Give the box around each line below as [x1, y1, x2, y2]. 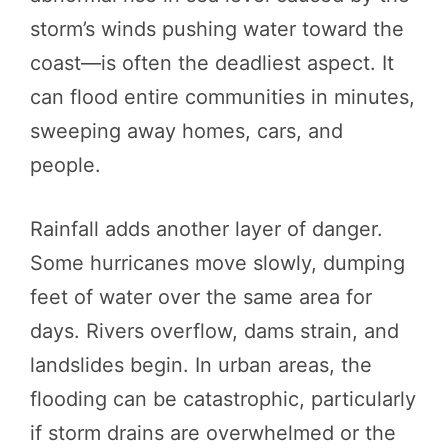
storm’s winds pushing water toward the [30, 16, 404, 41]
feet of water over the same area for [30, 284, 372, 309]
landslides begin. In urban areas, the [30, 352, 372, 377]
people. [30, 152, 101, 177]
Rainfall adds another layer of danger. [30, 216, 383, 241]
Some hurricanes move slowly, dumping [30, 250, 405, 275]
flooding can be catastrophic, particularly [30, 386, 416, 411]
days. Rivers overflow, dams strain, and [30, 318, 399, 343]
